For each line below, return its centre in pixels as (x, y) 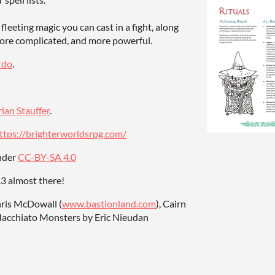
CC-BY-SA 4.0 (47, 157)
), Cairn (171, 204)
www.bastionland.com (109, 204)
